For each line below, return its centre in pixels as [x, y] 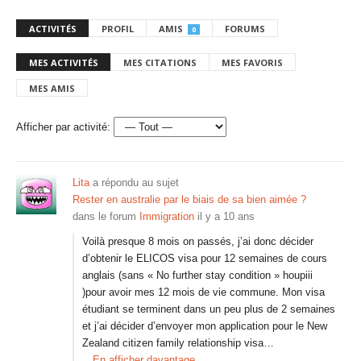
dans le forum [106, 216]
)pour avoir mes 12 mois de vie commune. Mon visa [203, 292]
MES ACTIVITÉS [64, 62]
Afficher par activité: [63, 127]
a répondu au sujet [134, 183]
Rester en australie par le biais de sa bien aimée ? [189, 199]
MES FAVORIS [252, 62]
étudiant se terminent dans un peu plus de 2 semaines [209, 309]
